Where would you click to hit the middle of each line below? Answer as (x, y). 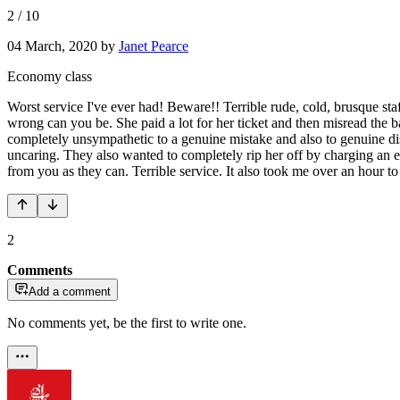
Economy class (50, 76)
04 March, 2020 (52, 46)
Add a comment (70, 291)
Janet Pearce (154, 46)
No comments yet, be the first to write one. (127, 322)
